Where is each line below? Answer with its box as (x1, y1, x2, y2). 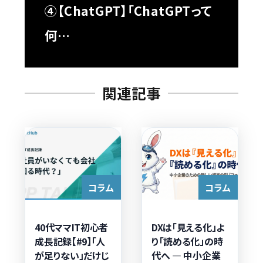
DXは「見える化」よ (151, 220, 224, 234)
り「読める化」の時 (151, 234, 223, 248)
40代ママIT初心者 (35, 220, 108, 234)
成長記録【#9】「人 (35, 234, 105, 248)
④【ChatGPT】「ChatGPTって (45, 1, 212, 20)
